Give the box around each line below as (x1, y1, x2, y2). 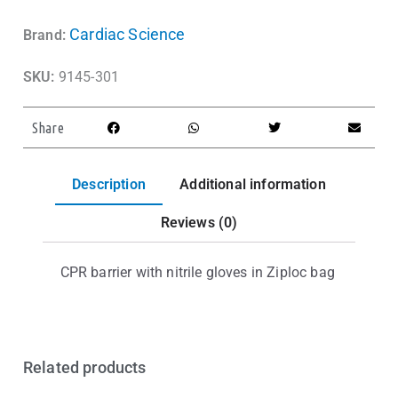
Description (72, 175, 146, 193)
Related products (23, 358, 147, 378)
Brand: (23, 27, 66, 44)
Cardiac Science (69, 25, 186, 44)
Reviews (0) (160, 214, 238, 232)
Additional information (179, 175, 326, 193)
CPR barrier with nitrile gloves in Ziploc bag (60, 264, 335, 282)
